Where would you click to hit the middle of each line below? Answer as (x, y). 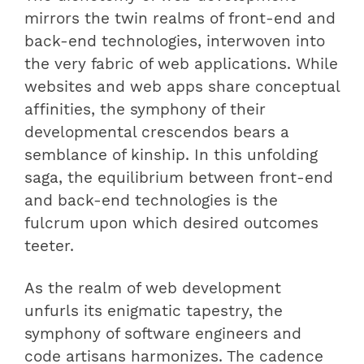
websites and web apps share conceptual (182, 87)
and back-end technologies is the (151, 201)
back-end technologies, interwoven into (175, 41)
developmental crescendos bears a (157, 132)
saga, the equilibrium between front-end (179, 178)
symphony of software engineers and (163, 334)
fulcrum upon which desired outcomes (171, 223)
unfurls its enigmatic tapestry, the (154, 311)
